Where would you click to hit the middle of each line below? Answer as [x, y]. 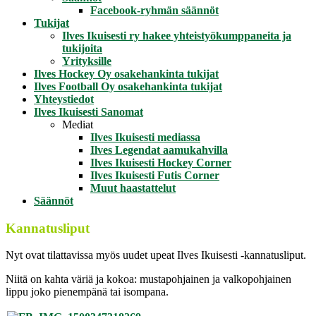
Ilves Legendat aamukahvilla [159, 150]
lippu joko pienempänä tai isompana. [87, 292]
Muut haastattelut [133, 188]
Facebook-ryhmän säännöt [154, 10]
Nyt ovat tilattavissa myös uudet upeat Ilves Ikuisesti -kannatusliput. [156, 255]
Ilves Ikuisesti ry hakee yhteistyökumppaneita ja [177, 36]
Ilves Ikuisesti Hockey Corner [161, 163]
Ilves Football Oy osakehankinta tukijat [128, 86]
